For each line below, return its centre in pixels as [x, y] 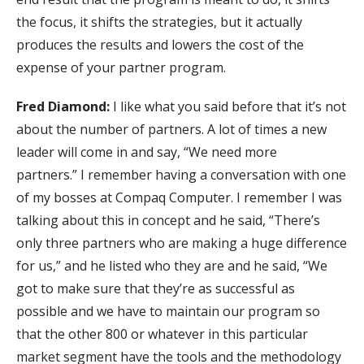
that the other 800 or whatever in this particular [162, 334]
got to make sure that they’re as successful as [156, 288]
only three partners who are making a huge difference [182, 243]
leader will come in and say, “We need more [147, 152]
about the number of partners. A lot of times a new [171, 129]
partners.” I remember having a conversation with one [181, 174]
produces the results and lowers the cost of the [160, 44]
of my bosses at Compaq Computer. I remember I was [179, 197]
